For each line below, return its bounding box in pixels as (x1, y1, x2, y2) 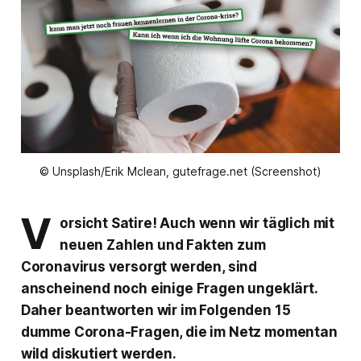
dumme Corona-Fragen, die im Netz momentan (20, 324, 338, 341)
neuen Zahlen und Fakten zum (60, 237, 266, 254)
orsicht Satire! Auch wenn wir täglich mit (60, 215, 335, 232)
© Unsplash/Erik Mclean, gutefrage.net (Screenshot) (39, 164, 322, 179)
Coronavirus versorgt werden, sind (20, 259, 258, 276)
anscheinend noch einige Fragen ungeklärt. (20, 280, 317, 297)
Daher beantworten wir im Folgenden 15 (20, 302, 291, 319)
